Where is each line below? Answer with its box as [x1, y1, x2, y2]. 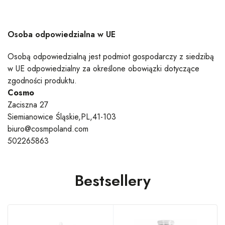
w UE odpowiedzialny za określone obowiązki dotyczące [8, 63, 199, 74]
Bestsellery [74, 170, 151, 191]
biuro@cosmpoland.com [8, 123, 88, 135]
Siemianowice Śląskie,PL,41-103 [8, 111, 116, 123]
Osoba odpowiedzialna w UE [8, 29, 116, 40]
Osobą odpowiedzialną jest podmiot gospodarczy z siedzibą [8, 51, 214, 62]
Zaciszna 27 [8, 99, 48, 110]
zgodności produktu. [8, 75, 77, 86]
